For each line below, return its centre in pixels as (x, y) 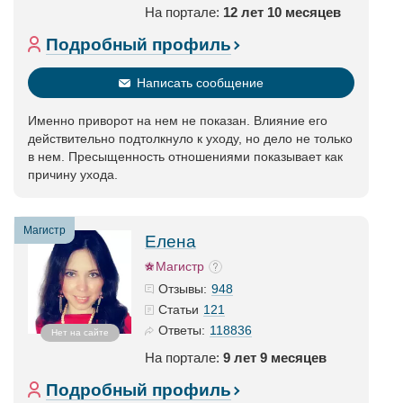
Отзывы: (183, 289)
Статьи (179, 309)
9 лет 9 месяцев (275, 358)
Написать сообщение (200, 83)
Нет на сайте (80, 332)
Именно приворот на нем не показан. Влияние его (178, 121)
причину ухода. (73, 175)
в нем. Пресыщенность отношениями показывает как (185, 157)
